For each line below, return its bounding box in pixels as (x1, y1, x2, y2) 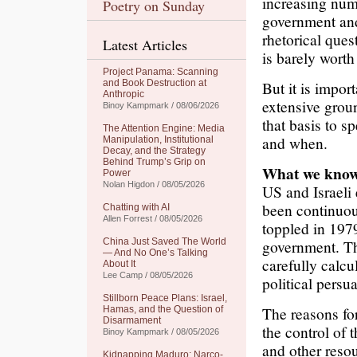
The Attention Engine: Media (103, 123, 225, 134)
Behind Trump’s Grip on (103, 156, 206, 167)
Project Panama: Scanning (103, 66, 218, 77)
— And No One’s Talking (103, 247, 208, 258)
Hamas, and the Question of (103, 304, 223, 315)
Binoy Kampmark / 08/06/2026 (103, 100, 219, 110)
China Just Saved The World (103, 236, 226, 247)
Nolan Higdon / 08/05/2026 (103, 179, 205, 189)
